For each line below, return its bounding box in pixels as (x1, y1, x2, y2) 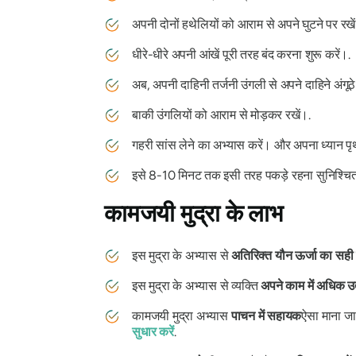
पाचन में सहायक (230, 308, 302, 323)
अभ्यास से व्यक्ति (182, 277, 261, 293)
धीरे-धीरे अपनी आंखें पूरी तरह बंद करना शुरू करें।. (132, 46, 350, 62)
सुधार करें (132, 323, 174, 339)
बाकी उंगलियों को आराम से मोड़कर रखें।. (132, 106, 311, 122)
